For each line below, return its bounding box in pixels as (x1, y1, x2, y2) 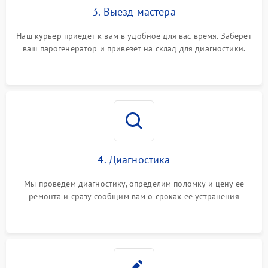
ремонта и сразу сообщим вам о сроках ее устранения (29, 191, 239, 202)
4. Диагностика (98, 153, 170, 166)
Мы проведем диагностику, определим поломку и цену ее (24, 178, 244, 189)
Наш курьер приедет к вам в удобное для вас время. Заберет (16, 31, 252, 41)
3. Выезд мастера (92, 5, 176, 19)
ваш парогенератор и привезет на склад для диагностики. (22, 43, 246, 54)
